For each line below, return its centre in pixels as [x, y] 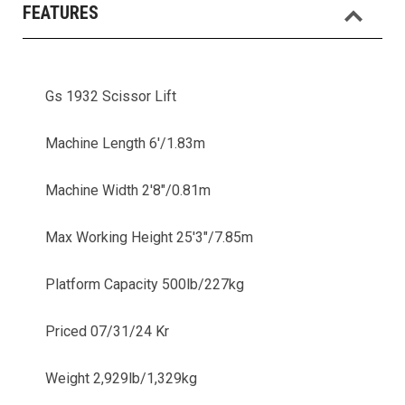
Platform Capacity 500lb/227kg [145, 284]
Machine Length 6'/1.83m [125, 143]
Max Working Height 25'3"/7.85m [149, 237]
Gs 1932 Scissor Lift [111, 96]
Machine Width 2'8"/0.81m [128, 190]
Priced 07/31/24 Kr [107, 331]
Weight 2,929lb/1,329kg [121, 378]
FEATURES [61, 13]
